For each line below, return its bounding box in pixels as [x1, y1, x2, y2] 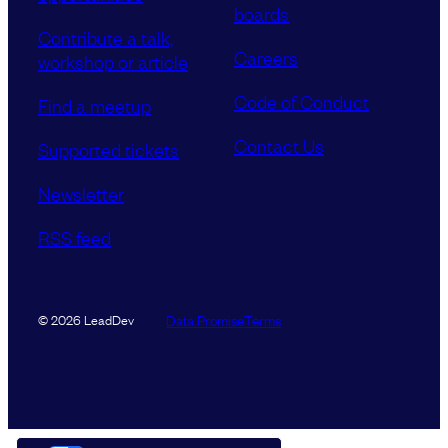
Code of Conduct [234, 89, 369, 114]
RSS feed [38, 225, 111, 250]
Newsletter [38, 181, 124, 206]
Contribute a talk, [38, 25, 173, 50]
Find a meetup [38, 93, 151, 118]
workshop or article [38, 49, 188, 74]
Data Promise [166, 307, 244, 330]
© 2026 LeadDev [38, 309, 134, 330]
